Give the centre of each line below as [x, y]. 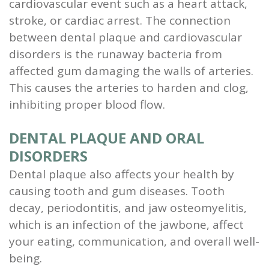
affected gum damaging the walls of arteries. [131, 71]
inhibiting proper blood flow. [87, 104]
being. [26, 258]
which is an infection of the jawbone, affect [126, 224]
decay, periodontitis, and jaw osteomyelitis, [128, 207]
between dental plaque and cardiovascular [125, 37]
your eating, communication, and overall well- [134, 241]
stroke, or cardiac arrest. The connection [120, 20]
